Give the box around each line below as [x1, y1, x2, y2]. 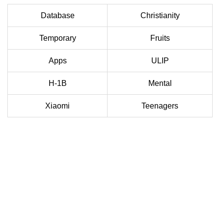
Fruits [150, 34, 170, 43]
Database [40, 11, 75, 20]
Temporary [39, 34, 76, 43]
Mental [148, 79, 172, 88]
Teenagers [141, 102, 178, 110]
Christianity [140, 11, 180, 20]
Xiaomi [45, 102, 70, 110]
